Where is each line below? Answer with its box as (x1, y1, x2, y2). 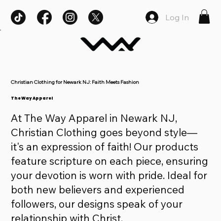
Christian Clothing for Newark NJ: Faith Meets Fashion (11, 78, 140, 85)
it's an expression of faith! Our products (11, 140, 199, 153)
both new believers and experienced (11, 183, 185, 196)
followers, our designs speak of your (11, 197, 183, 210)
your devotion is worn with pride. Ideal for (11, 168, 208, 182)
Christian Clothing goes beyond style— (11, 125, 198, 139)
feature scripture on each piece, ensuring (11, 154, 209, 167)
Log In (165, 12, 189, 22)
